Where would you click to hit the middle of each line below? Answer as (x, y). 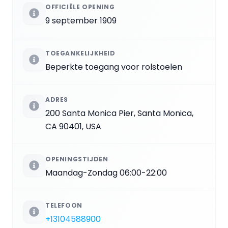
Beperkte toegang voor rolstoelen (114, 67)
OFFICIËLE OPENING (80, 7)
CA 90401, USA (73, 126)
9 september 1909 (81, 20)
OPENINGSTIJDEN (77, 159)
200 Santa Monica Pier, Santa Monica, (119, 113)
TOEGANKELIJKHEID (80, 53)
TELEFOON (64, 205)
